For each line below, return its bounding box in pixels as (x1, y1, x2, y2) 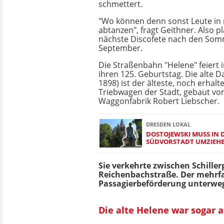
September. (98, 42, 142, 54)
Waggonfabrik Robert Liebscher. (98, 95, 219, 107)
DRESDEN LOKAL (146, 120, 190, 128)
